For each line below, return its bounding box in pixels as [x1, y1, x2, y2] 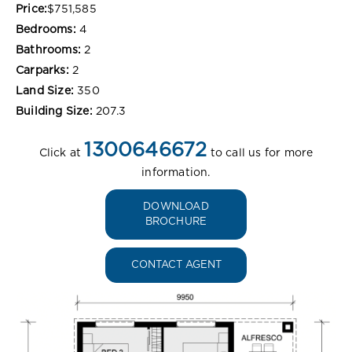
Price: [16, 3, 48, 15]
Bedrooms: [16, 24, 76, 35]
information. [141, 167, 211, 178]
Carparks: [16, 64, 69, 76]
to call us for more [207, 147, 313, 159]
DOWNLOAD [143, 201, 209, 212]
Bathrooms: [16, 44, 81, 56]
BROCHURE [145, 216, 207, 227]
